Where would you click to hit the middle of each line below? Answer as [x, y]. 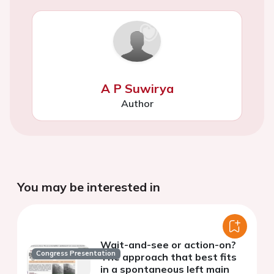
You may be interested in [89, 187]
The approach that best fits [168, 257]
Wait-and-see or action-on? [168, 244]
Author [137, 103]
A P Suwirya [137, 88]
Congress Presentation [76, 254]
